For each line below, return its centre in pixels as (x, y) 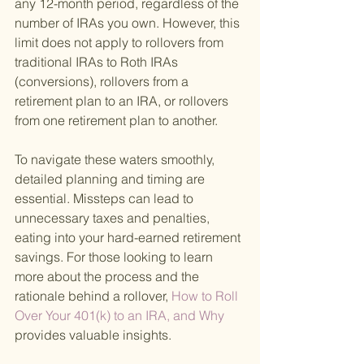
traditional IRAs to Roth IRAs (98, 62)
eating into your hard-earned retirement (129, 238)
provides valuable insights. (93, 335)
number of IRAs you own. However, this (129, 23)
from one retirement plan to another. (116, 121)
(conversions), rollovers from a (103, 82)
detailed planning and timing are (111, 179)
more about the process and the (108, 277)
